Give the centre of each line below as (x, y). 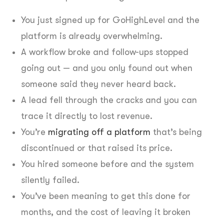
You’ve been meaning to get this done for (106, 196)
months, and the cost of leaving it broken (106, 212)
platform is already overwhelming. (92, 36)
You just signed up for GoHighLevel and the (110, 20)
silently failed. (50, 180)
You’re (34, 132)
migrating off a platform (99, 132)
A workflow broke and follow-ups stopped (105, 52)
